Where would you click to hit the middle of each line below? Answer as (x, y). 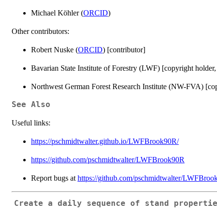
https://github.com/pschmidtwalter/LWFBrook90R (108, 159)
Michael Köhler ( (57, 13)
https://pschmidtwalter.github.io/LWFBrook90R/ (105, 141)
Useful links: (31, 123)
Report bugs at (54, 178)
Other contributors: (40, 31)
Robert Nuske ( (54, 49)
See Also (31, 104)
